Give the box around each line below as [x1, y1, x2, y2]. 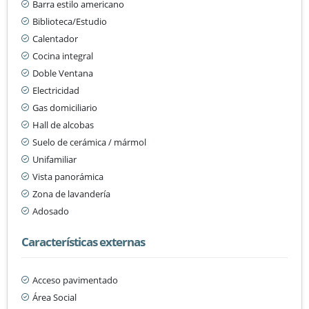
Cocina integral [32, 49, 93, 62]
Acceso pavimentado [32, 273, 118, 286]
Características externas [21, 233, 145, 250]
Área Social [32, 290, 77, 303]
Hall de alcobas [32, 118, 94, 131]
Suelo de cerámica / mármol [32, 135, 146, 148]
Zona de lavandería [32, 187, 110, 200]
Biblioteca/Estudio [32, 14, 107, 28]
